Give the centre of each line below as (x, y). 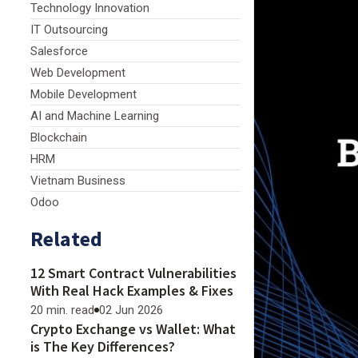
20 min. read (62, 310)
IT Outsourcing (69, 30)
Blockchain (59, 137)
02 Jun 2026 (131, 310)
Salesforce (59, 51)
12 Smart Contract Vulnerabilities (133, 273)
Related (66, 239)
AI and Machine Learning (95, 116)
